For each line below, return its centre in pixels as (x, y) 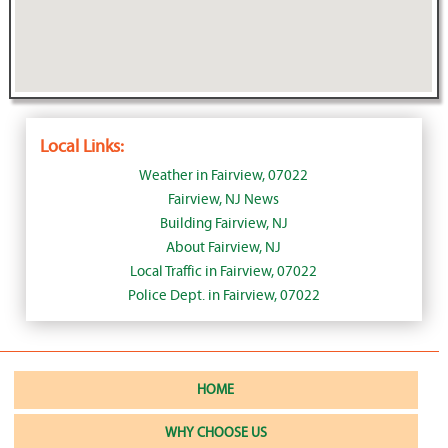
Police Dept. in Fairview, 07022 (223, 296)
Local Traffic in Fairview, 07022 (224, 272)
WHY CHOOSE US (215, 433)
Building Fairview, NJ (223, 224)
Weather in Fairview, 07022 (224, 176)
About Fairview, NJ (224, 248)
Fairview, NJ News (224, 200)
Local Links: (81, 147)
